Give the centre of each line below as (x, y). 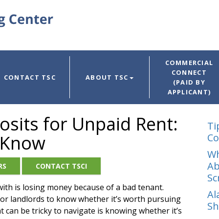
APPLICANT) (189, 92)
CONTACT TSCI (61, 166)
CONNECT (189, 73)
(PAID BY (189, 82)
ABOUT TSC (107, 77)
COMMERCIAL (189, 63)
